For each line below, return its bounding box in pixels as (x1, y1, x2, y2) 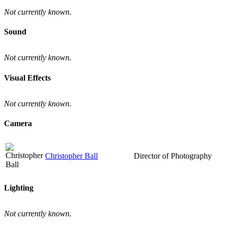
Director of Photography (134, 151, 212, 160)
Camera (4, 119, 32, 128)
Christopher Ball (45, 151, 98, 160)
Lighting (4, 183, 33, 192)
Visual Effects (4, 73, 51, 82)
